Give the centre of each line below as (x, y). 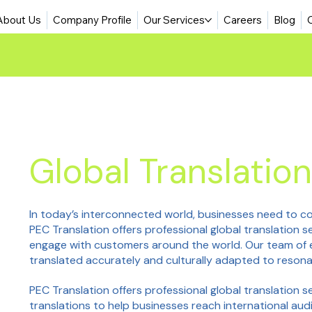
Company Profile (92, 19)
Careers (242, 19)
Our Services (174, 19)
